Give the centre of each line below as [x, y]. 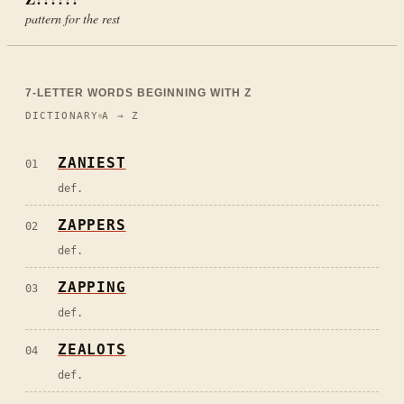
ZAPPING [92, 287]
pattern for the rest [73, 19]
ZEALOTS [92, 349]
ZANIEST [92, 162]
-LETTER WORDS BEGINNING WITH [138, 92]
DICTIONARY [62, 116]
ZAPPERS [92, 225]
